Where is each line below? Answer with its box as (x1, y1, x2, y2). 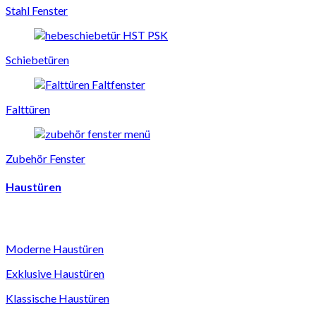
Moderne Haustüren (6, 242, 104, 256)
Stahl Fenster (6, 3, 68, 17)
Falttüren (6, 102, 50, 116)
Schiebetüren (6, 52, 69, 66)
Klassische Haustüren (6, 291, 109, 305)
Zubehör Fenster (6, 151, 85, 165)
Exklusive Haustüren (6, 267, 104, 281)
